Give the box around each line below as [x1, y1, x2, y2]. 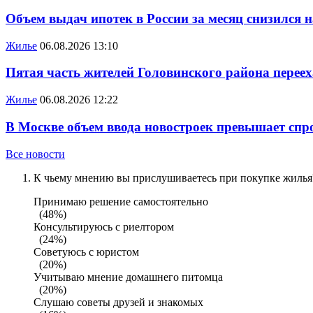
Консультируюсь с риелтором [34, 220, 180, 233]
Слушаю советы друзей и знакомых [34, 296, 209, 308]
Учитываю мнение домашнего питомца [34, 270, 228, 283]
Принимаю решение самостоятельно [34, 195, 214, 208]
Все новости [6, 147, 65, 160]
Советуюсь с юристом [34, 245, 145, 258]
